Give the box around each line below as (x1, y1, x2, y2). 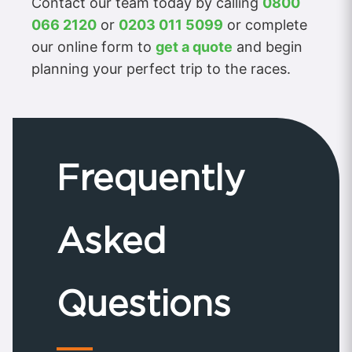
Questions (57, 281, 231, 324)
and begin (233, 38, 302, 56)
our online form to (31, 38, 156, 56)
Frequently (57, 156, 244, 199)
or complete (223, 16, 307, 34)
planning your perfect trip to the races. (31, 60, 291, 78)
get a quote (156, 38, 233, 56)
